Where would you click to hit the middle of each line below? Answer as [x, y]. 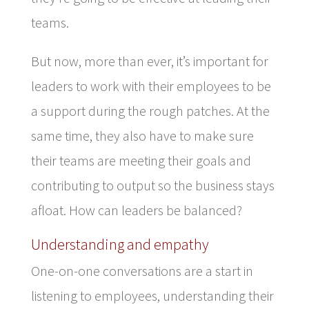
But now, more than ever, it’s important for [149, 61]
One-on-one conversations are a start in [142, 270]
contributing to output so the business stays [152, 185]
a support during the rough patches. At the [150, 110]
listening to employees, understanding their [152, 295]
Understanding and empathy [120, 244]
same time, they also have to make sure [142, 135]
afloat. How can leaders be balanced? [136, 210]
